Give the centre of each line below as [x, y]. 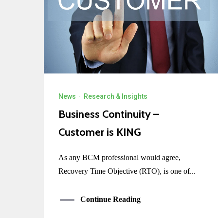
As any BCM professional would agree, [119, 158]
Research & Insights [116, 97]
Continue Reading [110, 200]
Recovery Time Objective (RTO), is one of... [127, 171]
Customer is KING [100, 132]
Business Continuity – [109, 114]
